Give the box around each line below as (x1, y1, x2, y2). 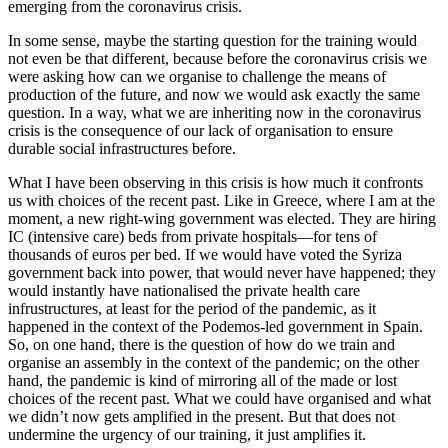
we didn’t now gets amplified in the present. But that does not (8, 408, 395, 426)
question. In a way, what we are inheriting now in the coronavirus (8, 104, 421, 122)
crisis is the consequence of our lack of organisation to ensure (8, 122, 393, 140)
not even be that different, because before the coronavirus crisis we (8, 50, 427, 68)
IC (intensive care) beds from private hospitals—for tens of (8, 228, 377, 246)
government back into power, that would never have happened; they (8, 264, 436, 282)
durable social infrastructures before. (8, 140, 236, 158)
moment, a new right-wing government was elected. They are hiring (8, 210, 436, 228)
